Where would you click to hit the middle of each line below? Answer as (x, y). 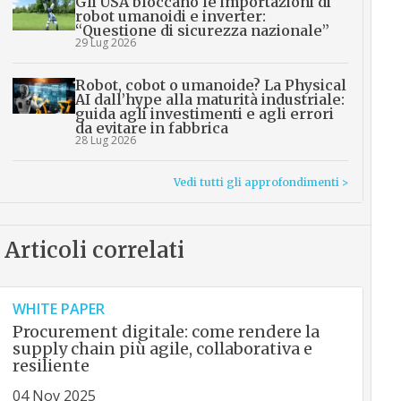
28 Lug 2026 (105, 141)
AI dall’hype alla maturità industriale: (209, 100)
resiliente (51, 366)
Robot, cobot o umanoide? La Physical (210, 85)
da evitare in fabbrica (151, 128)
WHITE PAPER (58, 309)
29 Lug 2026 (105, 43)
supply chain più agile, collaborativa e (162, 349)
